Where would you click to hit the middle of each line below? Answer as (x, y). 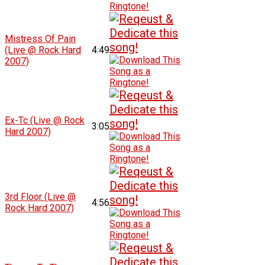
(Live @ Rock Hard (43, 50)
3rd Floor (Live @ (41, 196)
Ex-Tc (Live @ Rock (45, 120)
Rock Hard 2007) (40, 208)
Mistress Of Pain (41, 38)
